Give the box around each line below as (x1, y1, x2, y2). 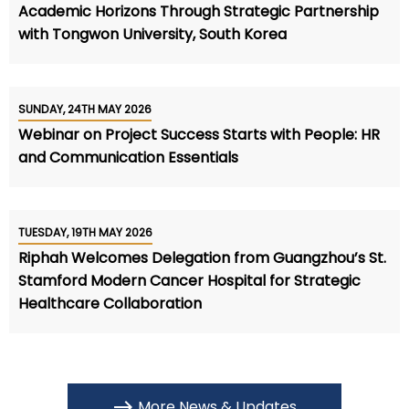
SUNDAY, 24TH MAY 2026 (18, 100, 152, 117)
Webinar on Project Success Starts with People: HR (18, 123, 380, 145)
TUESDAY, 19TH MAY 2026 (18, 224, 152, 240)
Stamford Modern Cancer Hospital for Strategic (18, 269, 361, 291)
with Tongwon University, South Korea (18, 23, 287, 45)
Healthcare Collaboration (18, 292, 202, 314)
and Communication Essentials (18, 146, 238, 168)
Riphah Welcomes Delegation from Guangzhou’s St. (18, 246, 386, 268)
